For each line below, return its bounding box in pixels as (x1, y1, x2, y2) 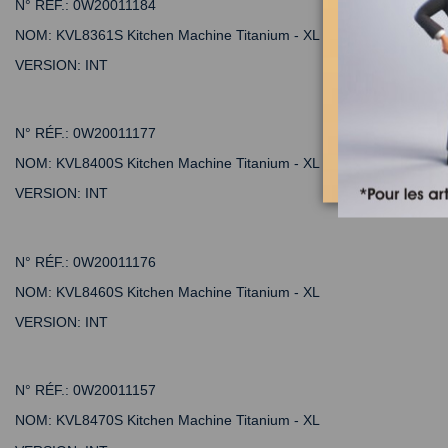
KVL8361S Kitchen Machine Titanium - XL (52, 26, 320, 43)
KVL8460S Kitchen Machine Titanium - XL (52, 283, 320, 300)
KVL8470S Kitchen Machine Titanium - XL (52, 412, 320, 429)
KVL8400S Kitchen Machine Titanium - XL (52, 155, 320, 172)
